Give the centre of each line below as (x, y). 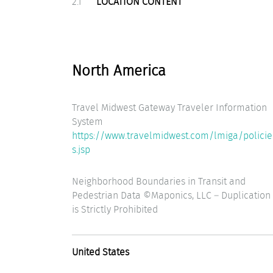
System (87, 121)
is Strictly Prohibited (115, 210)
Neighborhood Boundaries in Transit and (159, 182)
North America (119, 70)
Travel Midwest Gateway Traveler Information (169, 107)
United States (101, 252)
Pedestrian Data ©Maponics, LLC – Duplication (171, 196)
